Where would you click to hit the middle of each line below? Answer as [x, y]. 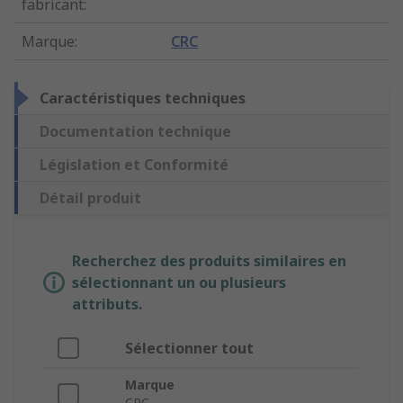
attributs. [107, 304]
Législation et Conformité [134, 165]
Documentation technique [135, 132]
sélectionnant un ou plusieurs [179, 283]
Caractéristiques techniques [143, 99]
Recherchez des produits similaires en [209, 261]
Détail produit [90, 198]
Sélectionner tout [189, 349]
